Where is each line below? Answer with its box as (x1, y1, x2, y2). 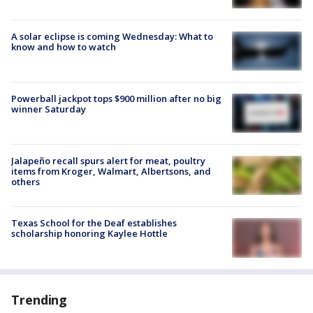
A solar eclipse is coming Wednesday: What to (11, 29, 213, 43)
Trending (11, 291, 68, 308)
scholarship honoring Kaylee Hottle (11, 227, 168, 240)
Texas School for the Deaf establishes (11, 217, 177, 230)
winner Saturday (11, 102, 86, 115)
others (11, 175, 40, 189)
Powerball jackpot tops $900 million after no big (11, 92, 221, 105)
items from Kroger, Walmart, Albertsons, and (11, 165, 211, 178)
